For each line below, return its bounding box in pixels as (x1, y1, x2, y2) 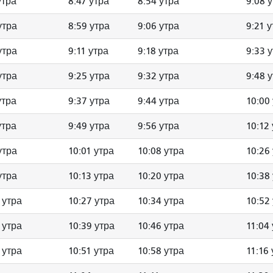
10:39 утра (68, 220, 115, 232)
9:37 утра (68, 95, 110, 107)
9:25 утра (68, 70, 110, 82)
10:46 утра (138, 220, 184, 232)
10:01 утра (68, 145, 114, 157)
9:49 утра (68, 120, 110, 132)
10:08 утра (138, 145, 184, 157)
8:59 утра (68, 20, 110, 32)
